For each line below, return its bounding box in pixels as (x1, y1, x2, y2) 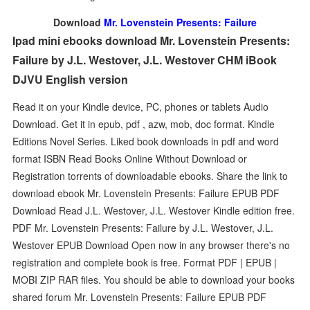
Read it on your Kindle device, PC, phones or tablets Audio (12, 99, 269, 113)
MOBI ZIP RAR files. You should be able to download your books (12, 272, 295, 286)
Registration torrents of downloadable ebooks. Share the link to (12, 168, 289, 183)
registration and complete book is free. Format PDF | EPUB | (12, 255, 277, 269)
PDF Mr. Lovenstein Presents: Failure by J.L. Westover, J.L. (12, 220, 274, 235)
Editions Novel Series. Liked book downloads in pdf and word (12, 134, 280, 148)
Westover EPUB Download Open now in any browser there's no (12, 237, 291, 252)
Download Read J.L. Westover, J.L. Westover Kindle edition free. (12, 203, 295, 217)
